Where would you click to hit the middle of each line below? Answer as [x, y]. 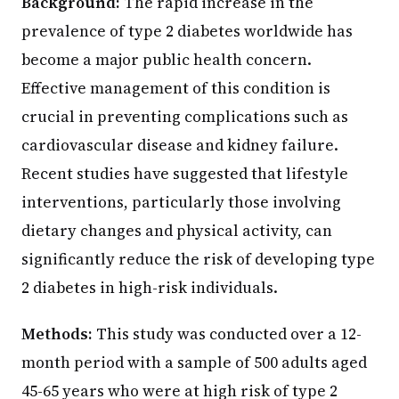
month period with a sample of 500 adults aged [194, 362]
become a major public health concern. [167, 59]
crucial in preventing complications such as [185, 116]
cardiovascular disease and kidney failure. [180, 145]
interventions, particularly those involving [181, 202]
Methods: [57, 334]
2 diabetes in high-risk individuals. [150, 287]
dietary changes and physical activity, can [177, 230]
